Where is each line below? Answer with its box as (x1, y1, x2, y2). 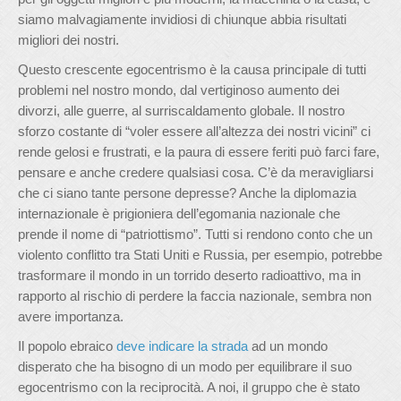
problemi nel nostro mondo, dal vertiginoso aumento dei (18, 82, 339, 98)
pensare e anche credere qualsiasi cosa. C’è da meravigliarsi (18, 165, 373, 180)
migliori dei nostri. (18, 32, 119, 47)
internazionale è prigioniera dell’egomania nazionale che (18, 206, 340, 221)
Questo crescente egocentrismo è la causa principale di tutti (18, 62, 366, 77)
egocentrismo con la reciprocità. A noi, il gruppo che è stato (18, 380, 360, 395)
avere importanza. (18, 309, 124, 324)
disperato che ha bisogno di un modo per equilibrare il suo (18, 359, 352, 374)
